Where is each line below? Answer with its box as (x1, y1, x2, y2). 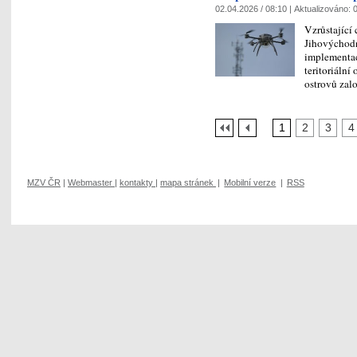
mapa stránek (160, 178, 214, 188)
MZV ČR (27, 178, 61, 188)
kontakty (120, 178, 153, 188)
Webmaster (68, 178, 112, 188)
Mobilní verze (224, 178, 277, 188)
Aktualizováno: (294, 3, 353, 14)
